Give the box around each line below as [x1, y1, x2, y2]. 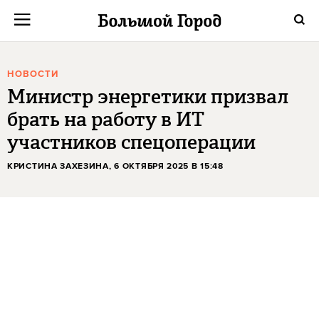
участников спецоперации [7, 128, 256, 156]
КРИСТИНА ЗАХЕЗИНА [7, 161, 109, 172]
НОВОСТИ [7, 68, 58, 80]
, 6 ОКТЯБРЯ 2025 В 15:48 [108, 161, 224, 172]
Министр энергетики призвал [7, 83, 288, 110]
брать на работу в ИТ [7, 105, 204, 133]
